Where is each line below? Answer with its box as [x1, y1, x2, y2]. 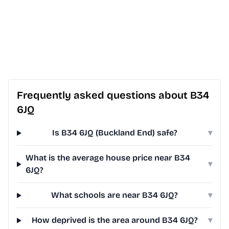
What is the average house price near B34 [25, 153, 190, 163]
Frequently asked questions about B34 [17, 89, 209, 102]
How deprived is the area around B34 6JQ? [31, 215, 198, 225]
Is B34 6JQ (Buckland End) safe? [52, 128, 177, 138]
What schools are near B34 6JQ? [51, 190, 178, 200]
